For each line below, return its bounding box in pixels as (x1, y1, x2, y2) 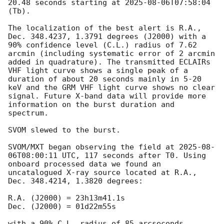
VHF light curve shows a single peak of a (8, 66, 188, 75)
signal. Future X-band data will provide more (8, 91, 206, 101)
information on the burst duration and (8, 100, 174, 109)
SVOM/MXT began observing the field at (8, 142, 179, 152)
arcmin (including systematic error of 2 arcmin (8, 49, 215, 58)
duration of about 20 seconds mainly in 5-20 (8, 74, 201, 84)
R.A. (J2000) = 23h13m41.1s (8, 193, 125, 203)
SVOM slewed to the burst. (8, 125, 120, 135)
